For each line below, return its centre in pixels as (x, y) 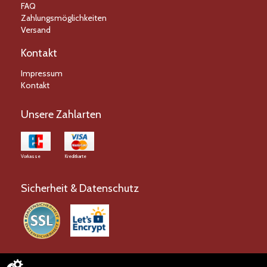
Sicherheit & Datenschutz (80, 188)
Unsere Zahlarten (61, 114)
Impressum (42, 73)
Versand (36, 30)
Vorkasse (31, 156)
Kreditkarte (75, 156)
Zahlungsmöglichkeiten (64, 18)
